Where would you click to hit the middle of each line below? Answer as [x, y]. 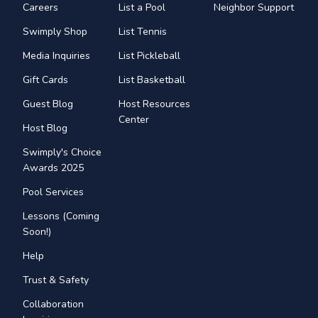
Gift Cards [45, 79]
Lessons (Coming [61, 216]
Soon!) [37, 231]
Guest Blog [48, 104]
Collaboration [53, 304]
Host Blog [45, 128]
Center [133, 119]
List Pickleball [149, 55]
